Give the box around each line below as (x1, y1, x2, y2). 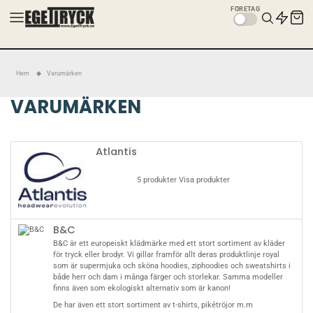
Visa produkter (178, 175, 230, 185)
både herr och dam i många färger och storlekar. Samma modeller (52, 272, 283, 282)
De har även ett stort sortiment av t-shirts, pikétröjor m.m (52, 300, 253, 310)
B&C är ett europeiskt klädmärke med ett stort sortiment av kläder (52, 238, 285, 248)
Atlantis (95, 145, 137, 159)
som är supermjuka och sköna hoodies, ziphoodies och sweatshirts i (52, 261, 291, 270)
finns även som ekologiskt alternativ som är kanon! (52, 283, 231, 293)
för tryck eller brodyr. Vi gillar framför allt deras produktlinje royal (52, 249, 279, 259)
